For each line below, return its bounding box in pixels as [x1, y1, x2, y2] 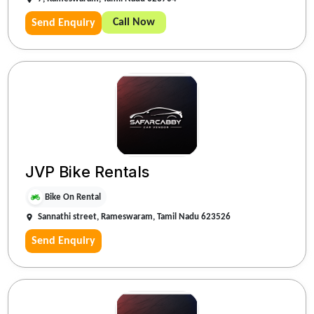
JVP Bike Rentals [25, 163, 150, 182]
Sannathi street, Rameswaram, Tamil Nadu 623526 [38, 212, 231, 221]
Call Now [113, 17, 156, 29]
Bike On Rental [45, 192, 102, 202]
